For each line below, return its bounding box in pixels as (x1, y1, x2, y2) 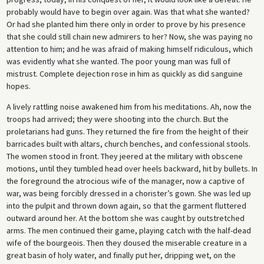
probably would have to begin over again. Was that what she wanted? (6, 6, 250, 17)
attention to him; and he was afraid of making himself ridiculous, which (6, 43, 253, 54)
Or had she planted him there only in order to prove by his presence (6, 18, 246, 29)
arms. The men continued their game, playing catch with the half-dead (6, 225, 251, 236)
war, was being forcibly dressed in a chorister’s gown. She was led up (6, 187, 251, 199)
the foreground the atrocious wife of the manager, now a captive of (6, 175, 245, 186)
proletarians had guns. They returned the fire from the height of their (6, 126, 249, 137)
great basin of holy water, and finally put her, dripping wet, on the (6, 249, 236, 260)
